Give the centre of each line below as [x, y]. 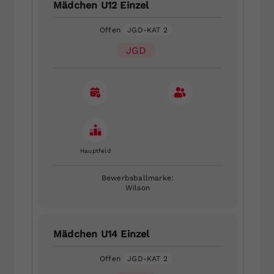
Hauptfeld [95, 150]
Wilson [138, 187]
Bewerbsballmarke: [138, 178]
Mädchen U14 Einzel [101, 234]
